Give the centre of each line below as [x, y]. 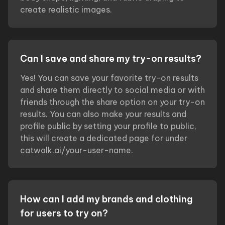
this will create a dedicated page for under [104, 138]
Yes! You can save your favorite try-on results [109, 78]
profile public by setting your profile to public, [108, 126]
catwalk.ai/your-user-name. [77, 150]
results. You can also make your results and [103, 114]
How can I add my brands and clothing [106, 199]
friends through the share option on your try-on [113, 102]
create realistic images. [66, 10]
